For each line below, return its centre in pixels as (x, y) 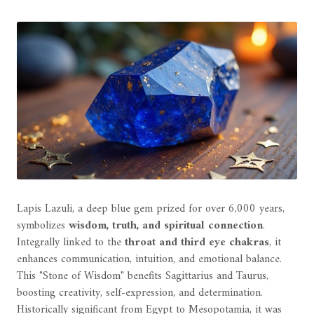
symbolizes (43, 225)
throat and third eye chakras (197, 242)
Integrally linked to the (71, 242)
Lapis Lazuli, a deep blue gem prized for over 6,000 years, (151, 209)
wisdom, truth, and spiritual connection (166, 225)
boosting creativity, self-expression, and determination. (140, 293)
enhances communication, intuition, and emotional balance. (149, 259)
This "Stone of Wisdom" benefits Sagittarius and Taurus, (143, 276)
